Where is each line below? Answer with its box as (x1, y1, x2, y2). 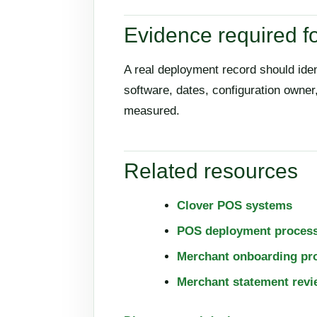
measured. (124, 104, 180, 118)
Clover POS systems (177, 199, 292, 213)
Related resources (124, 159, 298, 183)
